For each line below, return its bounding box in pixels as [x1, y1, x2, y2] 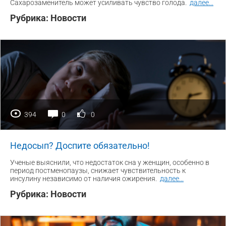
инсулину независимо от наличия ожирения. [10, 174, 158, 183]
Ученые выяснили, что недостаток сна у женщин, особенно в [10, 158, 209, 166]
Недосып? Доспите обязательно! [10, 140, 150, 151]
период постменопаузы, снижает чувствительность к [10, 166, 186, 175]
